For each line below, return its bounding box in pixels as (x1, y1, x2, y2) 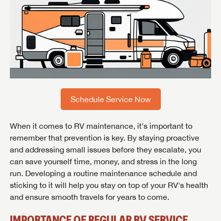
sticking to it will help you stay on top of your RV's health (10, 181, 208, 190)
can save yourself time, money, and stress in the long (10, 157, 197, 166)
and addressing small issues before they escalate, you (10, 145, 201, 154)
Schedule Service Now (70, 95, 151, 104)
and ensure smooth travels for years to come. (10, 192, 169, 202)
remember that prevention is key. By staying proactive (10, 133, 199, 143)
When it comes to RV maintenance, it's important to (10, 121, 192, 131)
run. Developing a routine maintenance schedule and (10, 169, 197, 178)
